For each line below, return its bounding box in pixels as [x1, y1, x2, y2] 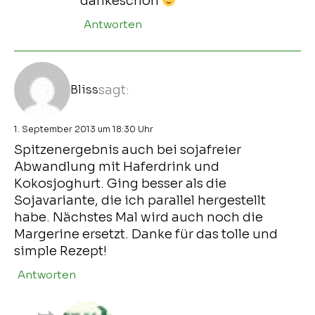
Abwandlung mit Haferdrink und [14, 158, 219, 174]
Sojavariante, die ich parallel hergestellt [14, 192, 266, 208]
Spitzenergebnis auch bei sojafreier [14, 141, 241, 157]
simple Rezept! [14, 243, 107, 259]
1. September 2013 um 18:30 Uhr [14, 123, 153, 134]
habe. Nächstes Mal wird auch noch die [14, 209, 263, 225]
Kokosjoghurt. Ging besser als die [14, 175, 226, 191]
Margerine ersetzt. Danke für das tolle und [14, 226, 278, 242]
